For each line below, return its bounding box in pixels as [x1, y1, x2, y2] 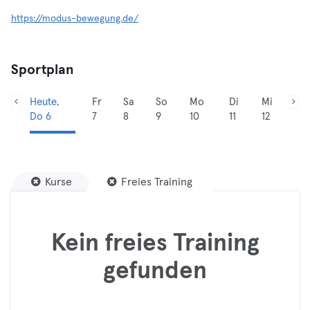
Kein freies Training [51, 231, 259, 255]
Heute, [29, 97, 60, 107]
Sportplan [11, 63, 74, 77]
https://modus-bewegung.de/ [11, 14, 138, 24]
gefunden [103, 259, 207, 283]
